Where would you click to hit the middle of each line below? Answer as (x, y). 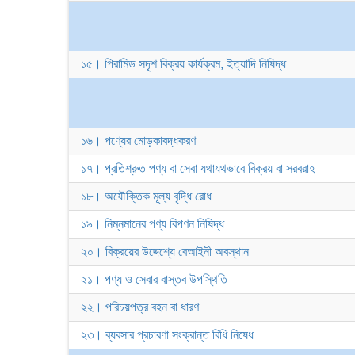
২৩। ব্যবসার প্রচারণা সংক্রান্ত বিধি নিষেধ (167, 335)
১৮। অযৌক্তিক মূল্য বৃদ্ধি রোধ (146, 196)
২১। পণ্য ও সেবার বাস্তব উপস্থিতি (154, 279)
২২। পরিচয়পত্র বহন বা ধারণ (140, 307)
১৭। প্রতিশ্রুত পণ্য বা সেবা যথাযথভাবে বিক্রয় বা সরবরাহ (198, 168)
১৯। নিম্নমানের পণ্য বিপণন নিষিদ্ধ (153, 224)
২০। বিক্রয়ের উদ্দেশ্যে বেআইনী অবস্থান (165, 252)
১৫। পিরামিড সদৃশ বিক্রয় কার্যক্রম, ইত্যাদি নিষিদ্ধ (183, 64)
